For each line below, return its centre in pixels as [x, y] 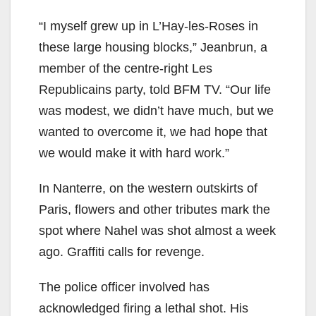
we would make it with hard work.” [134, 153]
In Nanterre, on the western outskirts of [148, 188]
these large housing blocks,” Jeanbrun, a [153, 47]
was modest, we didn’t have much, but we [156, 110]
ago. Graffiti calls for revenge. [122, 251]
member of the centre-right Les [126, 68]
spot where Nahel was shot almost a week [157, 230]
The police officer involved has [124, 287]
